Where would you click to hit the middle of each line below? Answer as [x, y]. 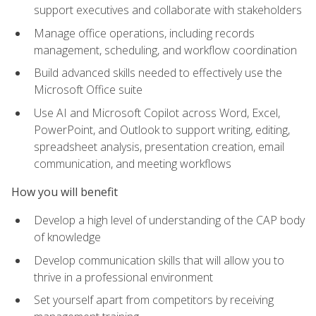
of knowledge [67, 237]
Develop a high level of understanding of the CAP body [169, 220]
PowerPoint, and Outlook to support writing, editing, [162, 129]
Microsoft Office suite [88, 90]
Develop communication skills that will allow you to [159, 260]
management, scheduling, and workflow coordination [165, 50]
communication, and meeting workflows [133, 163]
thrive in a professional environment [123, 277]
